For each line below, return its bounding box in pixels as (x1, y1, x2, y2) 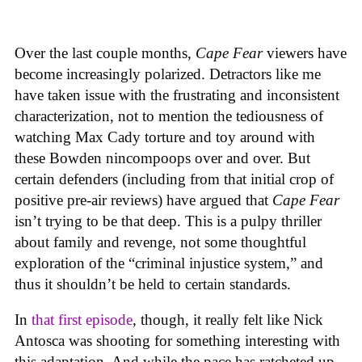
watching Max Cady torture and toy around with (15, 128, 315, 145)
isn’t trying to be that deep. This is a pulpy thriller (15, 212, 322, 229)
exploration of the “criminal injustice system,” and (15, 254, 323, 271)
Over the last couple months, (15, 44, 196, 61)
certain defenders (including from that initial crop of (15, 170, 334, 187)
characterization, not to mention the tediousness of (15, 107, 323, 124)
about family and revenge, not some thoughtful (15, 233, 306, 250)
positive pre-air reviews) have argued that (15, 191, 272, 208)
